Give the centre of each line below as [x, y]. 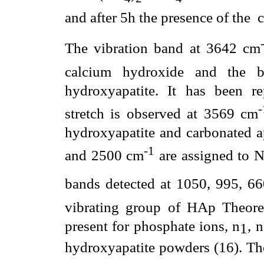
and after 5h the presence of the [158, 17]
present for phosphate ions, [149, 225]
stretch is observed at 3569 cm [162, 113]
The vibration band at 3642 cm [163, 48]
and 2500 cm [105, 155]
